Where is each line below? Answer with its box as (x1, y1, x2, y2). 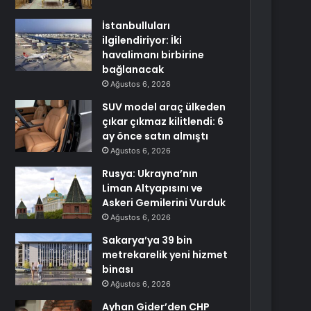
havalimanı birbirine (102, 48, 205, 62)
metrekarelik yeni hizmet (102, 248, 228, 262)
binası (102, 262, 134, 276)
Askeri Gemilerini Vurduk (102, 196, 226, 210)
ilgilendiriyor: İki (102, 33, 183, 47)
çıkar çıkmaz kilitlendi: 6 (102, 115, 224, 128)
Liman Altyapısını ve (102, 181, 203, 195)
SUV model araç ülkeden (102, 100, 226, 114)
